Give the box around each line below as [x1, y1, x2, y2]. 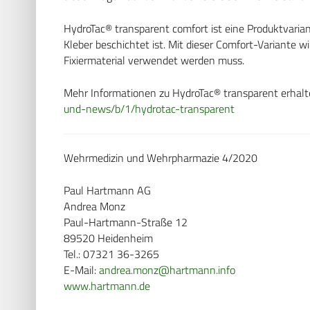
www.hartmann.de [64, 277, 150, 294]
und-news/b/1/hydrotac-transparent [64, 100, 235, 117]
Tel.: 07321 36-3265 [64, 245, 159, 262]
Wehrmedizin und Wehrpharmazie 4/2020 [64, 149, 257, 166]
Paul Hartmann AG [64, 181, 151, 199]
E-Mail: [64, 261, 99, 278]
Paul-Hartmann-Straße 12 [64, 213, 188, 230]
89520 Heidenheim [64, 229, 153, 246]
